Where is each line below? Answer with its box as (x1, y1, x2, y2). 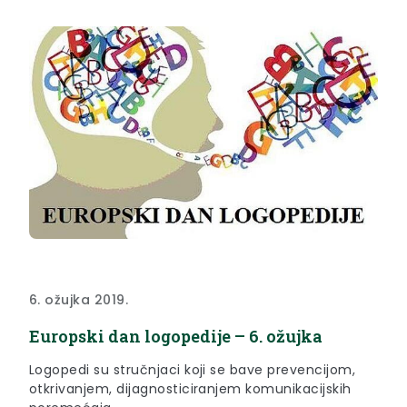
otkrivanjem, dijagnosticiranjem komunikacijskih (29, 380, 352, 399)
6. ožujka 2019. (29, 291, 129, 310)
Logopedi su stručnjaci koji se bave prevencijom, (29, 361, 356, 380)
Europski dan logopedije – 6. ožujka (29, 325, 323, 348)
